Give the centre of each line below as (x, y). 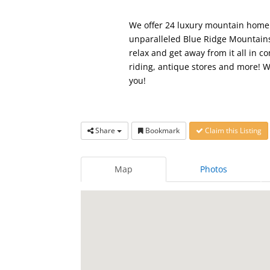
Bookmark (162, 131)
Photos (214, 169)
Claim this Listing (233, 131)
